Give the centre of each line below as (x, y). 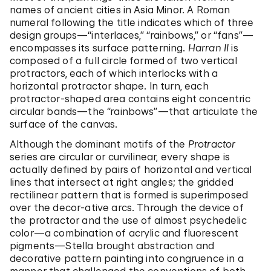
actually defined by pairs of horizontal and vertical (131, 169)
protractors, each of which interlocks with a (114, 73)
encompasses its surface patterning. (99, 48)
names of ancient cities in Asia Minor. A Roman (120, 10)
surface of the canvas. (64, 124)
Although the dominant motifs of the (99, 144)
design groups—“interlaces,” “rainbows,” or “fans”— (132, 35)
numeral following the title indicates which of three (132, 22)
